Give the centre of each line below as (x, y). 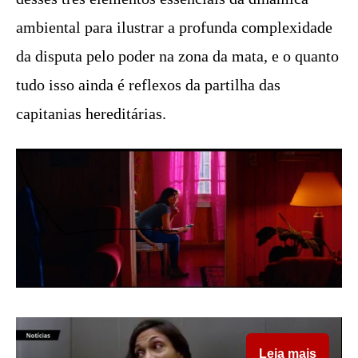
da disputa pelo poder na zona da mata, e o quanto (177, 56)
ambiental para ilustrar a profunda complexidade (174, 28)
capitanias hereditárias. (91, 114)
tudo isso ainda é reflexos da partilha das (148, 85)
